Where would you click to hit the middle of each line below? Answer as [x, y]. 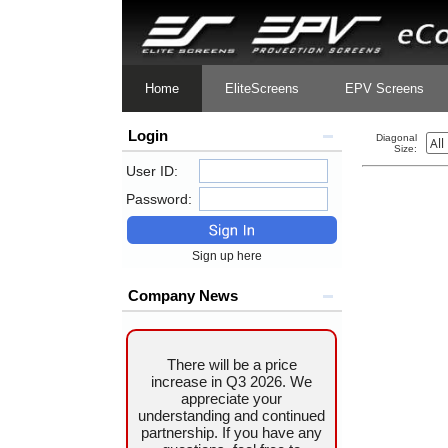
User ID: [152, 171]
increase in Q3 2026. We [232, 382]
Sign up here [232, 256]
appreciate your [232, 399]
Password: [159, 199]
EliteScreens [262, 88]
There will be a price [231, 365]
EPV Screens [384, 88]
